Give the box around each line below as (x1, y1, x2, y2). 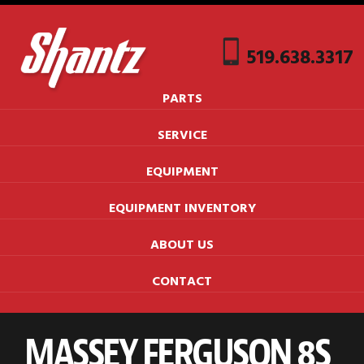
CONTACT (152, 271, 212, 293)
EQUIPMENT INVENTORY (108, 198, 256, 220)
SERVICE (157, 125, 207, 147)
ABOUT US (150, 235, 214, 257)
